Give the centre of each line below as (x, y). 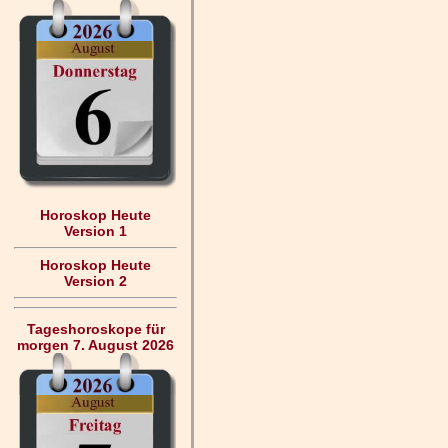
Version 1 (95, 231)
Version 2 (95, 281)
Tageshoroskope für (95, 329)
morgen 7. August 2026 (95, 345)
